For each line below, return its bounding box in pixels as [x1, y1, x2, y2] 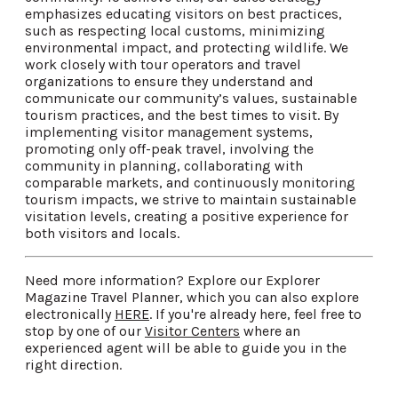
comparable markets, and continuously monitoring [25, 173, 355, 191]
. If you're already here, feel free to [149, 305, 362, 322]
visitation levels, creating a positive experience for [25, 207, 348, 225]
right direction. [25, 355, 122, 373]
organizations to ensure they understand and [25, 72, 314, 90]
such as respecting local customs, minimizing [25, 21, 325, 39]
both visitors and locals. [25, 224, 179, 242]
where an [240, 322, 300, 339]
